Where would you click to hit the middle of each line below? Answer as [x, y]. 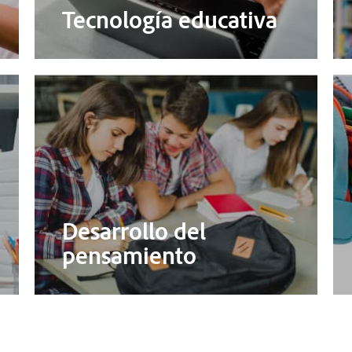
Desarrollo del [134, 230]
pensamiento [129, 255]
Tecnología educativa [169, 19]
